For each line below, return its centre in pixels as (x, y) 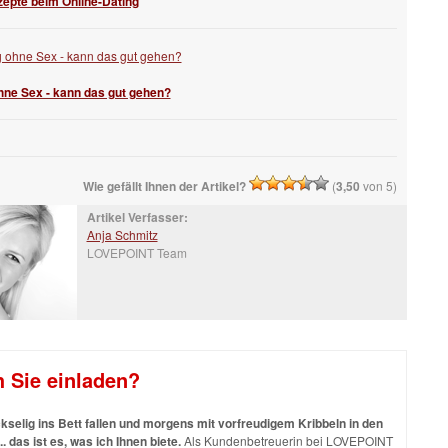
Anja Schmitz (122, 234)
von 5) (378, 185)
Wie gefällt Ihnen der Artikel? (164, 186)
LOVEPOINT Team (136, 252)
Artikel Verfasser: (137, 217)
